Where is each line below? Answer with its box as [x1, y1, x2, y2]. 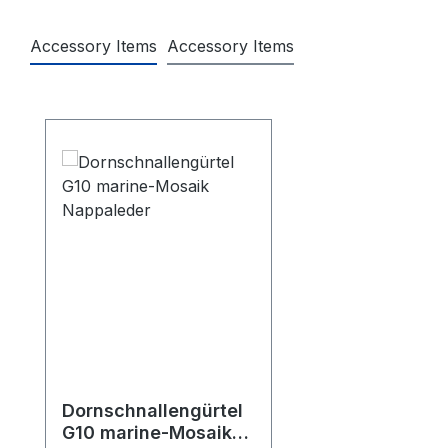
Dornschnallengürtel [62, 399, 243, 421]
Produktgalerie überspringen [44, 95, 262, 116]
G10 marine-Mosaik [62, 421, 232, 443]
